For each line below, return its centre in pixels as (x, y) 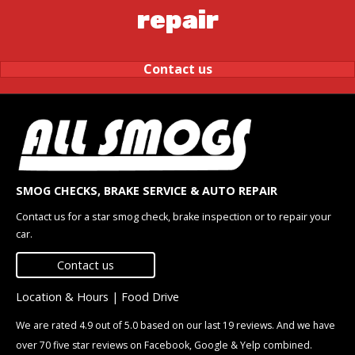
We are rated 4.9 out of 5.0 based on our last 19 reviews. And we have (176, 325)
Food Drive (150, 297)
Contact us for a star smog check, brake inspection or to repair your (174, 217)
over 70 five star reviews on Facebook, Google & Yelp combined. (164, 345)
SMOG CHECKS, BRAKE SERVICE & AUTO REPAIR (147, 191)
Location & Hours (62, 297)
